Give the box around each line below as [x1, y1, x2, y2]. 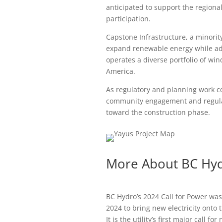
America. [106, 66, 135, 76]
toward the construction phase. [106, 108, 210, 117]
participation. [106, 14, 151, 24]
